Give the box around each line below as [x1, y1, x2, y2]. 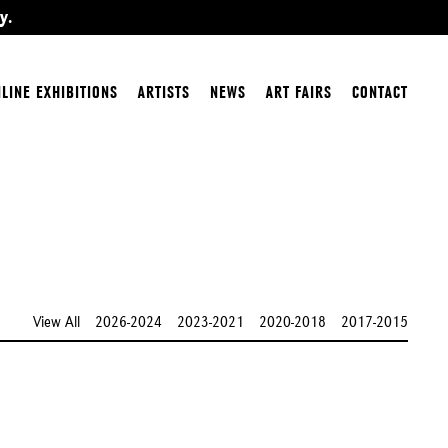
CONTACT [352, 82, 408, 102]
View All [33, 312, 80, 331]
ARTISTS [138, 82, 190, 102]
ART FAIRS [266, 82, 332, 102]
